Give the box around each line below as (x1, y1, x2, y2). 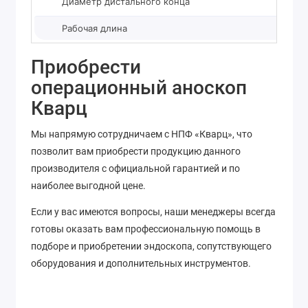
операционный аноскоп (31, 76, 247, 99)
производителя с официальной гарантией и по (31, 162, 240, 174)
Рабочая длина (62, 22, 127, 34)
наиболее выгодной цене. (31, 179, 146, 191)
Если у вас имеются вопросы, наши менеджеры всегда (31, 206, 276, 218)
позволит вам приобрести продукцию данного (31, 145, 241, 157)
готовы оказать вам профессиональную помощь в (31, 223, 261, 235)
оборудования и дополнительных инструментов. (31, 258, 251, 269)
